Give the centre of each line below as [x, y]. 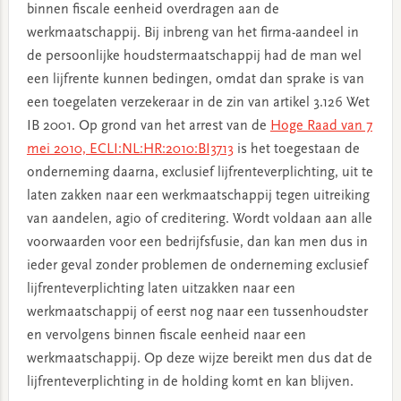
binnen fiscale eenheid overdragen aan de [153, 10]
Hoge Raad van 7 [321, 126]
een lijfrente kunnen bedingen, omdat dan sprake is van [195, 80]
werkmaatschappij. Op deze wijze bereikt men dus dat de [199, 359]
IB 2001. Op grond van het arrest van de [148, 126]
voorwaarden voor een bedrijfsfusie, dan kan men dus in [197, 243]
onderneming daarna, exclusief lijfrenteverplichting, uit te [200, 173]
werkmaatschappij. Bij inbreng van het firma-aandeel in [192, 33]
